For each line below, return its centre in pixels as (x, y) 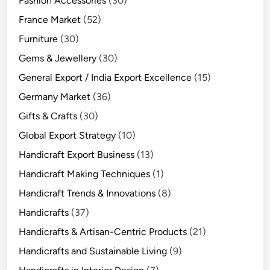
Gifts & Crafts (48, 116)
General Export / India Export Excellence (105, 78)
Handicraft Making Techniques (85, 174)
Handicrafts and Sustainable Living (93, 251)
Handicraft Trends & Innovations (87, 193)
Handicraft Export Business (77, 155)
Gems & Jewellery (58, 58)
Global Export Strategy (67, 136)
